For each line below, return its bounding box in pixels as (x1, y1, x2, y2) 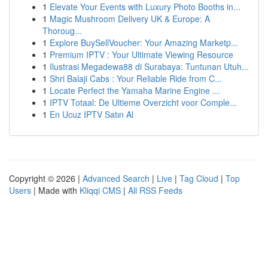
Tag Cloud (179, 172, 218, 184)
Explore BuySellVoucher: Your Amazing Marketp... (50, 36, 238, 48)
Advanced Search (83, 172, 150, 184)
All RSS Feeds (128, 184, 182, 196)
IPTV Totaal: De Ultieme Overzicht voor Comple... (50, 96, 237, 108)
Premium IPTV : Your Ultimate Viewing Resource (50, 48, 233, 60)
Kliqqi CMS (80, 184, 121, 196)
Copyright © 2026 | (9, 172, 83, 184)
